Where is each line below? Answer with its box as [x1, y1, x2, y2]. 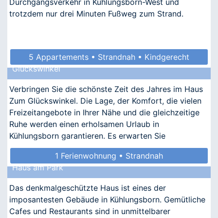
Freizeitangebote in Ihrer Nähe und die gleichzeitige [9, 107, 200, 117]
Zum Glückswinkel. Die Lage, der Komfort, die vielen [9, 95, 201, 106]
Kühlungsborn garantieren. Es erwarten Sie [9, 130, 165, 141]
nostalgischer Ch [9, 142, 71, 152]
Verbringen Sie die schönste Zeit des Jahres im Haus [9, 84, 203, 94]
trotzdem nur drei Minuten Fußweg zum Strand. [9, 8, 183, 18]
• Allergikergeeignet [72, 67, 146, 77]
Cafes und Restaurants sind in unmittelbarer [9, 206, 170, 216]
